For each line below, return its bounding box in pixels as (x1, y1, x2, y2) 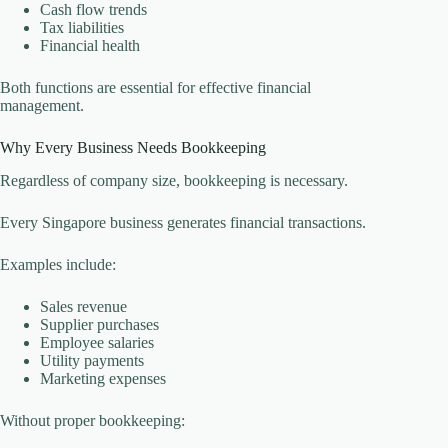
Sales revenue (40, 297, 127, 315)
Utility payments (40, 351, 144, 369)
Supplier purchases (40, 315, 159, 333)
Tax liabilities (40, 18, 124, 36)
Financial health (40, 36, 140, 54)
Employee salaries (40, 333, 154, 351)
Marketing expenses (40, 369, 166, 387)
